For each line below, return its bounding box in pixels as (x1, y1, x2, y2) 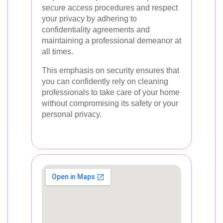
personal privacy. (42, 110, 102, 118)
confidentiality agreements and (42, 25, 150, 34)
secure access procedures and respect (42, 3, 178, 12)
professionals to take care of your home (42, 88, 180, 97)
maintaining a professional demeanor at (42, 36, 181, 45)
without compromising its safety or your (42, 99, 178, 108)
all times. (42, 47, 73, 56)
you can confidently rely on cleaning (42, 77, 168, 86)
